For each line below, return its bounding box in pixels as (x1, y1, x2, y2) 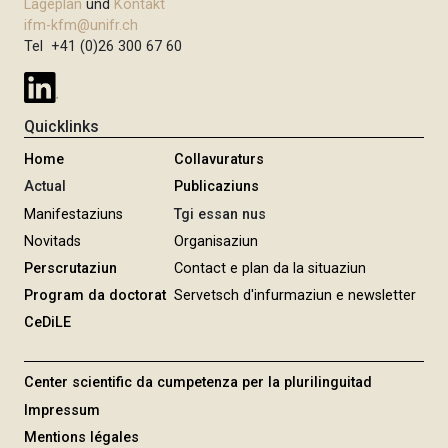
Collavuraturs (174, 151, 264, 169)
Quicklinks (24, 117, 100, 137)
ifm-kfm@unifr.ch (24, 17, 139, 35)
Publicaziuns (174, 178, 259, 196)
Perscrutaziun (24, 260, 118, 278)
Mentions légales (24, 428, 140, 446)
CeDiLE (24, 314, 72, 332)
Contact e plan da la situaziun (174, 260, 366, 278)
